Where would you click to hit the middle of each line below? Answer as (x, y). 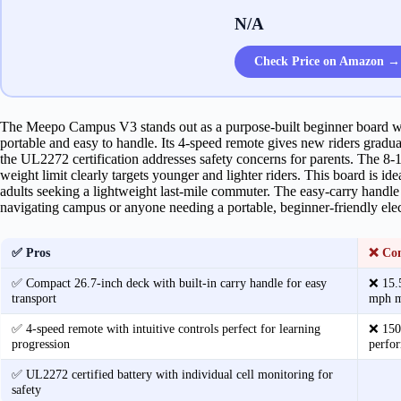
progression (41, 343)
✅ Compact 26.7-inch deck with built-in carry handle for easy (169, 282)
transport (34, 298)
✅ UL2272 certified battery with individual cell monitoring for (172, 374)
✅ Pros (31, 252)
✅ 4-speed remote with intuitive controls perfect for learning (166, 328)
